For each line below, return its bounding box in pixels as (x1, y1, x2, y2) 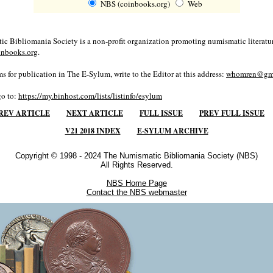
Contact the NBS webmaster (86, 188, 187, 197)
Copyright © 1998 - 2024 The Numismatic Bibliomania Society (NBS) (15, 151, 258, 161)
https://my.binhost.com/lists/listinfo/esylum (18, 90, 162, 102)
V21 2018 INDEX (65, 126, 121, 136)
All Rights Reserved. (100, 160, 173, 170)
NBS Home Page (106, 179, 167, 188)
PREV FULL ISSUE (199, 108, 264, 119)
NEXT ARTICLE (66, 108, 123, 119)
